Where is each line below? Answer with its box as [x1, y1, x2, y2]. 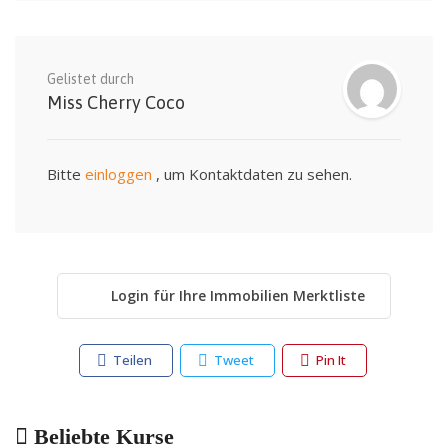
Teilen [109, 351, 152, 369]
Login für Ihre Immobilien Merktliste [111, 286, 365, 305]
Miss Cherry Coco [47, 92, 185, 113]
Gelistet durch [47, 71, 134, 87]
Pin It [312, 351, 346, 369]
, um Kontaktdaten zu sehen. [156, 164, 352, 184]
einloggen [85, 164, 156, 184]
